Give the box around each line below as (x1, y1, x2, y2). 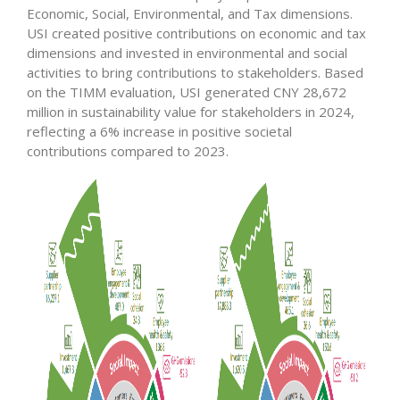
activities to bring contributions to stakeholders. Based (27, 63, 363, 81)
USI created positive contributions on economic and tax (27, 24, 366, 42)
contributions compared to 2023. (27, 142, 229, 160)
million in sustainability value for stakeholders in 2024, (27, 103, 354, 121)
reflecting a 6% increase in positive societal (27, 122, 292, 140)
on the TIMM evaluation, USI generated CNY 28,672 (27, 83, 346, 101)
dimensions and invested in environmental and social (27, 44, 347, 62)
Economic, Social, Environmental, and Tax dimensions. (27, 4, 353, 22)
